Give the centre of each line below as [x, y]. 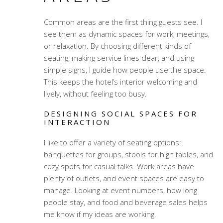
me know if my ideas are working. [100, 214]
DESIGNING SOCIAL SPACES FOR [120, 114]
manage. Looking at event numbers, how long [120, 190]
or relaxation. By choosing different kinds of [117, 46]
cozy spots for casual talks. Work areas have [119, 167]
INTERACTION [77, 122]
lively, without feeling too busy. [95, 94]
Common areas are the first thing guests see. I [123, 22]
